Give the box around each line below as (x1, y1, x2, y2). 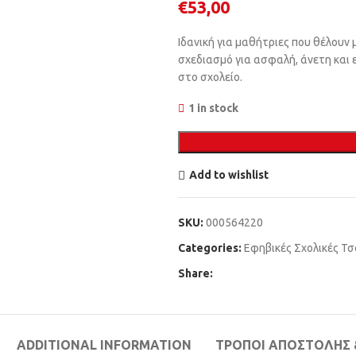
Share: (178, 266, 213, 280)
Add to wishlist (188, 168, 269, 181)
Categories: (178, 241, 242, 254)
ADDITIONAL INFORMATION (16, 337, 192, 352)
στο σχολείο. (178, 70, 242, 83)
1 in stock (188, 101, 238, 114)
